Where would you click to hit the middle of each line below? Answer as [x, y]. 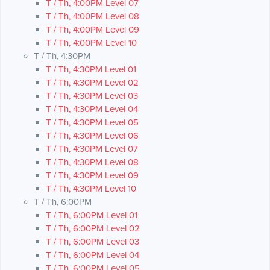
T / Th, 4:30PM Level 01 [91, 70]
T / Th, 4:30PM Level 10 [91, 189]
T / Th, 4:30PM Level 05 [92, 123]
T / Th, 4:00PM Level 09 [93, 30]
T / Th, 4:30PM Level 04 [92, 109]
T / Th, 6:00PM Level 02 [93, 229]
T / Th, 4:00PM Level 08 [93, 17]
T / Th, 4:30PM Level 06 [92, 136]
